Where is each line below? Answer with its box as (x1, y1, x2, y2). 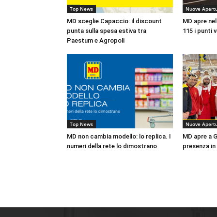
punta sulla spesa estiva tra (67, 27, 146, 34)
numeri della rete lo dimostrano (67, 142, 157, 150)
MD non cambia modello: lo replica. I (67, 132, 171, 140)
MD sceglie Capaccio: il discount (67, 17, 162, 25)
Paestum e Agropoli (67, 36, 124, 44)
